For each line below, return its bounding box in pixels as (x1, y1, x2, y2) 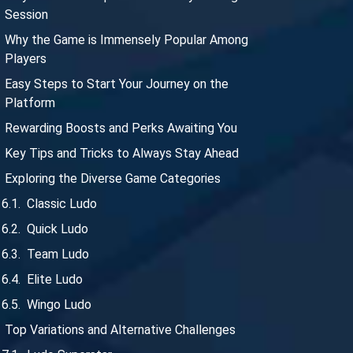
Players (5, 51, 46, 67)
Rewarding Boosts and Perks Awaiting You (5, 121, 237, 136)
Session (5, 7, 48, 23)
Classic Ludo (27, 196, 97, 212)
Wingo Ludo (27, 297, 91, 313)
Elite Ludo (27, 272, 83, 288)
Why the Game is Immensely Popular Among (5, 32, 248, 48)
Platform (5, 95, 55, 111)
